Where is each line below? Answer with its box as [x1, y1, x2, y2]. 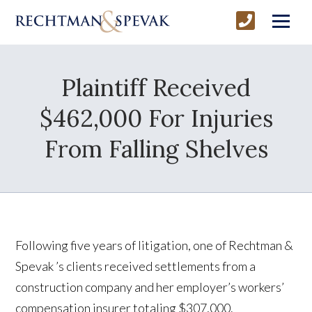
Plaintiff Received [61, 72, 251, 102]
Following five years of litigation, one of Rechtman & [15, 237, 294, 253]
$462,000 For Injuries [39, 102, 273, 133]
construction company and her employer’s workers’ [15, 279, 285, 295]
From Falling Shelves [44, 133, 268, 164]
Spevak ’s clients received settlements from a [15, 258, 256, 274]
